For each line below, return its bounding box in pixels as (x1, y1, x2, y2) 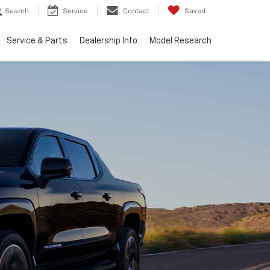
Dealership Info (80, 37, 137, 46)
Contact (123, 8, 149, 15)
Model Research (149, 37, 212, 46)
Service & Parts (7, 37, 67, 46)
